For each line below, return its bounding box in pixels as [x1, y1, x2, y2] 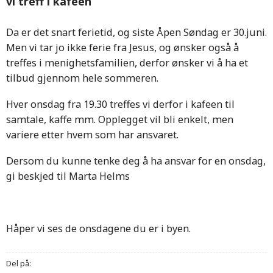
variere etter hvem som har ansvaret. [6, 128, 179, 142]
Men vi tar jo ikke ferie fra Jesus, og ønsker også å [6, 41, 239, 55]
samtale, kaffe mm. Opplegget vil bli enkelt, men [6, 113, 233, 127]
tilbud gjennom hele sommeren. [6, 71, 158, 85]
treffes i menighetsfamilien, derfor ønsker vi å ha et [6, 56, 248, 70]
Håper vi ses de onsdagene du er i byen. [6, 222, 191, 236]
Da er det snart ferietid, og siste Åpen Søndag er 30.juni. [6, 26, 267, 40]
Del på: [6, 258, 31, 269]
